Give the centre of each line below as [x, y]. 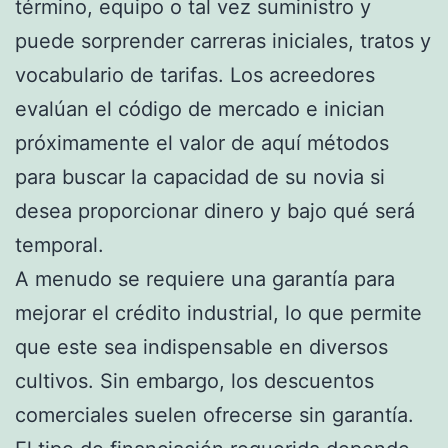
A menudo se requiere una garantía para [205, 278]
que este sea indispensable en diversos [201, 346]
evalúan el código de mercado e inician [200, 108]
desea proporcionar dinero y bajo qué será [215, 210]
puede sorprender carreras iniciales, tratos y [223, 40]
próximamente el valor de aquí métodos [202, 142]
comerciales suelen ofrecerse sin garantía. [214, 414]
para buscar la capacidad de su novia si [200, 176]
